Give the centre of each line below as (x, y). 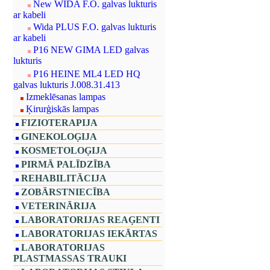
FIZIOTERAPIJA (59, 123)
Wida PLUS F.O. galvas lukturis (95, 27)
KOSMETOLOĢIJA (64, 150)
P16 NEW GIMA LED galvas (91, 50)
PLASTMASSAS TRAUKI (70, 258)
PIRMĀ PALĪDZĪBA (66, 164)
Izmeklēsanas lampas (66, 97)
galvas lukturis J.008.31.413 (67, 85)
